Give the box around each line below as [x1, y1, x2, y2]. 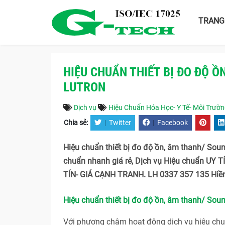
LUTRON [63, 80, 105, 94]
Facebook [157, 119, 188, 127]
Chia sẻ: [64, 119, 89, 127]
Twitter [109, 119, 131, 127]
